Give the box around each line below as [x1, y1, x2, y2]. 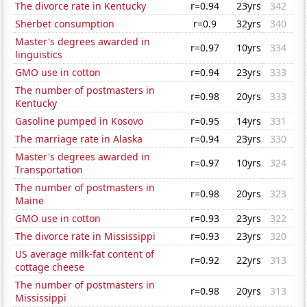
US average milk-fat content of [15, 247, 155, 261]
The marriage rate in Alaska [15, 132, 143, 146]
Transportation [15, 163, 84, 177]
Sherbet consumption [15, 17, 115, 31]
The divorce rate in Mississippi [15, 230, 156, 243]
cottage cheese [15, 260, 85, 274]
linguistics [15, 48, 63, 62]
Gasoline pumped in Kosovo [15, 114, 144, 128]
